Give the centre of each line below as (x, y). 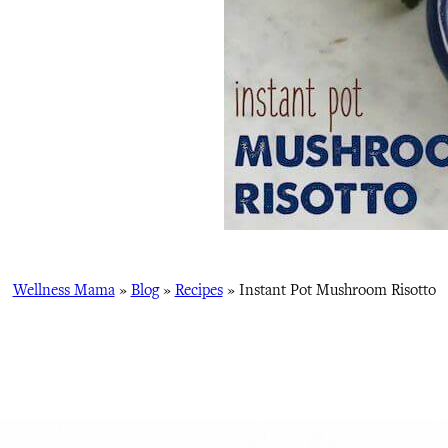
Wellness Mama (63, 290)
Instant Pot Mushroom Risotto (337, 290)
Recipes (198, 290)
